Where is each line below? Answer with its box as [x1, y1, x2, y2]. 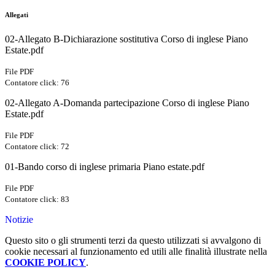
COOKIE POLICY [5, 257, 86, 268]
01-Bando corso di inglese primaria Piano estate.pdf [5, 161, 204, 172]
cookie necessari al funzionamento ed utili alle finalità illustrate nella [5, 246, 267, 257]
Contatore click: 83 [5, 195, 69, 204]
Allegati [5, 11, 28, 19]
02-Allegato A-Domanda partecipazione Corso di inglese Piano [5, 98, 249, 109]
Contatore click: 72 [5, 142, 69, 152]
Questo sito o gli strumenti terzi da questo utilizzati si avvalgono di [5, 235, 261, 246]
